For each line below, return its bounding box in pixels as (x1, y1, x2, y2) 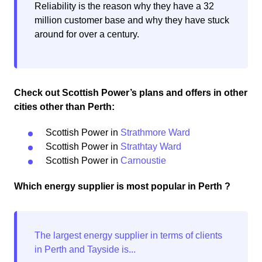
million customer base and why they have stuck (35, 15, 229, 26)
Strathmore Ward (120, 127, 190, 138)
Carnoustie (118, 156, 166, 166)
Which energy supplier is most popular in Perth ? (14, 181, 230, 192)
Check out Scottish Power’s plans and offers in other (14, 88, 247, 98)
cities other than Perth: (14, 102, 115, 112)
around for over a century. (35, 29, 139, 40)
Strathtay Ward (120, 142, 181, 152)
